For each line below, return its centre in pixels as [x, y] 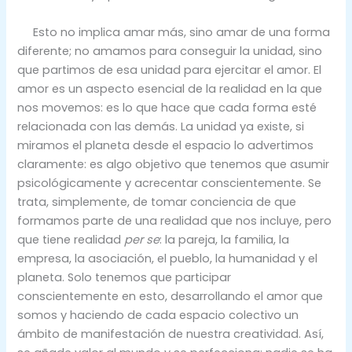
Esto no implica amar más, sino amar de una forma [174, 32]
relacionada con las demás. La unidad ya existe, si [161, 126]
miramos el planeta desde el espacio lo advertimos [166, 145]
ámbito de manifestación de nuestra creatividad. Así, [171, 334]
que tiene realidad [71, 239]
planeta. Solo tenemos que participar [125, 277]
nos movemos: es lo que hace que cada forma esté [167, 107]
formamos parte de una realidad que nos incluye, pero [175, 220]
